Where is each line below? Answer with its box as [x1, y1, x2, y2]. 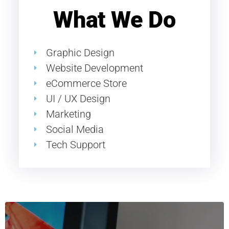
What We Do [53, 6, 176, 33]
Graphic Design [45, 47, 114, 59]
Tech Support [45, 139, 105, 151]
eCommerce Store [45, 77, 127, 89]
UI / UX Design [45, 93, 110, 105]
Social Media [45, 123, 104, 135]
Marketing [45, 108, 91, 120]
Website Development [45, 62, 143, 74]
